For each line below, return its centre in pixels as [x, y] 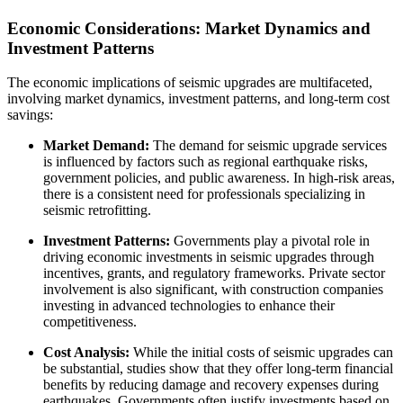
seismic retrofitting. [97, 210]
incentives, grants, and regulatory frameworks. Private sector [214, 273]
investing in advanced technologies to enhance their [189, 306]
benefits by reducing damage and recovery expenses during [211, 385]
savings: [30, 115]
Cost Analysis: [86, 353]
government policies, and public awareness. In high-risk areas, [219, 178]
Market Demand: [96, 146]
